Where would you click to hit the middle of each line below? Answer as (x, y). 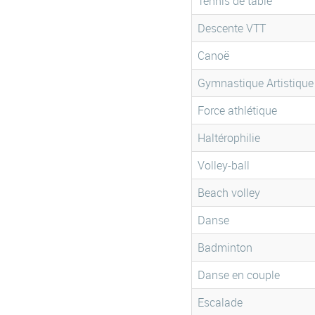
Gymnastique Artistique (256, 83)
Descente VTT (232, 28)
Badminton (225, 247)
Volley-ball (224, 165)
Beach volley (229, 193)
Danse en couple (239, 275)
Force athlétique (237, 110)
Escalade (220, 302)
